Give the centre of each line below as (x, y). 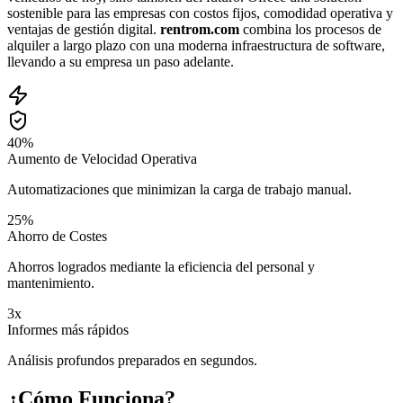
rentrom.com (200, 30)
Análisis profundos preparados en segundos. (132, 361)
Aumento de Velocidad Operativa (102, 159)
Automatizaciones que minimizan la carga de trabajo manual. (179, 190)
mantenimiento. (51, 283)
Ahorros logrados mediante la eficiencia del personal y (161, 267)
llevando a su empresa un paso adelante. (121, 62)
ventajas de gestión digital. (84, 30)
